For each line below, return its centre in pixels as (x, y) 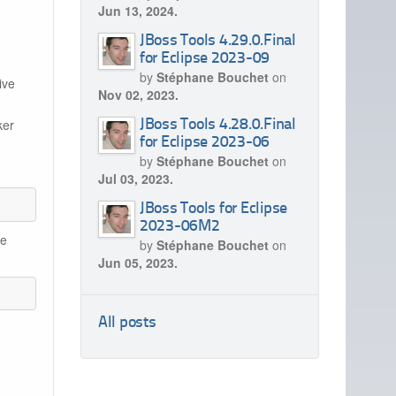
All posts (127, 323)
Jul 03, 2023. (135, 179)
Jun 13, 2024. (137, 11)
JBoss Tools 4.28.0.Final (217, 125)
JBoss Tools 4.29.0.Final (217, 41)
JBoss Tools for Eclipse (213, 209)
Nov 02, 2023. (138, 95)
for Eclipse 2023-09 (205, 59)
